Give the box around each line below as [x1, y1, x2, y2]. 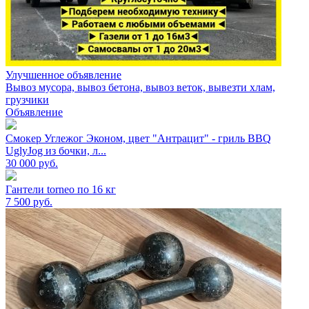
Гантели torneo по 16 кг [6, 183, 116, 195]
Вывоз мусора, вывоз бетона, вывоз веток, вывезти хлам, [6, 81, 275, 93]
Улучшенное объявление [6, 68, 121, 81]
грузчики [6, 93, 49, 106]
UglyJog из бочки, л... [6, 144, 106, 157]
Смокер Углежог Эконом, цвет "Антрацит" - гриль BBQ [6, 132, 271, 144]
